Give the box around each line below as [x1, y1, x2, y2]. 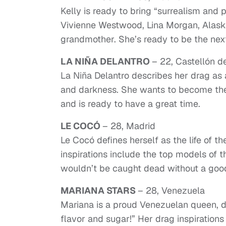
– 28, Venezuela [138, 185, 205, 197]
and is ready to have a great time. [61, 98, 200, 110]
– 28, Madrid [102, 120, 155, 132]
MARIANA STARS [61, 185, 138, 197]
